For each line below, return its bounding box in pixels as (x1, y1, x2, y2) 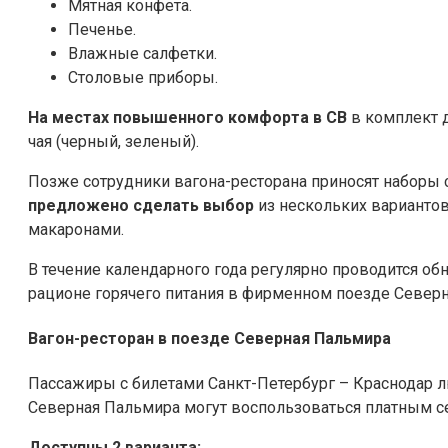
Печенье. (68, 19, 136, 39)
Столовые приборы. (68, 67, 218, 87)
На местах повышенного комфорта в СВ (28, 107, 347, 127)
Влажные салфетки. (68, 43, 217, 63)
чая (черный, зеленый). (28, 131, 199, 151)
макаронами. (28, 219, 124, 239)
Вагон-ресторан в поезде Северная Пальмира (28, 329, 391, 349)
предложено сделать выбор (28, 195, 254, 215)
